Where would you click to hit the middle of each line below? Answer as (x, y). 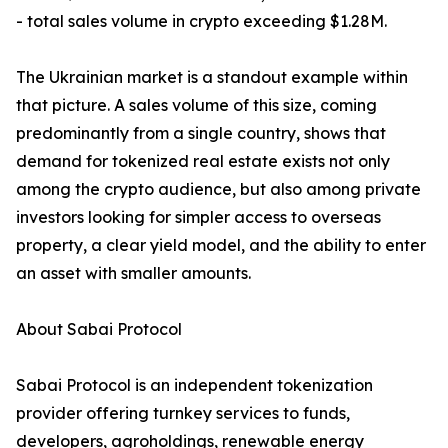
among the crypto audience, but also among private (218, 189)
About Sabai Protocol (99, 329)
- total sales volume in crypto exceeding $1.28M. (201, 21)
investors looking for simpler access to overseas (198, 217)
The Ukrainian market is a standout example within (212, 77)
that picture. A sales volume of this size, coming (196, 105)
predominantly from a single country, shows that (201, 133)
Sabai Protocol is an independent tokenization (194, 385)
